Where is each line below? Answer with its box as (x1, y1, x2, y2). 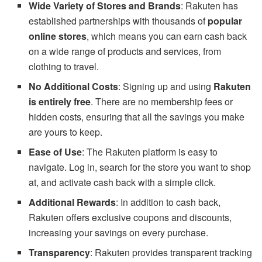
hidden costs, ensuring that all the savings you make (29, 109, 245, 123)
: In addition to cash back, (116, 195, 221, 209)
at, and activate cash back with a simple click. (29, 175, 216, 189)
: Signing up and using (118, 79, 214, 93)
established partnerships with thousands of (29, 13, 208, 27)
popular (208, 13, 243, 27)
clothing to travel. (29, 59, 99, 73)
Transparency (29, 245, 91, 259)
